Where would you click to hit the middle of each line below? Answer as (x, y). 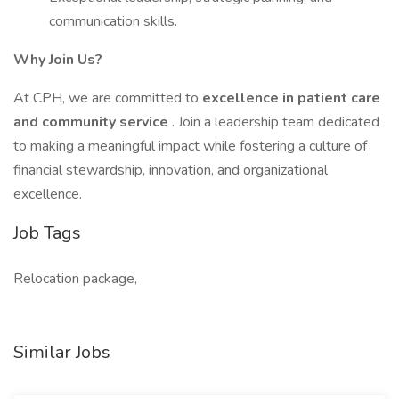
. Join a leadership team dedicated (276, 122)
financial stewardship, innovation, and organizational (171, 170)
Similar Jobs (62, 352)
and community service (93, 122)
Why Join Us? (58, 60)
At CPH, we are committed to (108, 98)
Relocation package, (75, 279)
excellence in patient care (291, 98)
